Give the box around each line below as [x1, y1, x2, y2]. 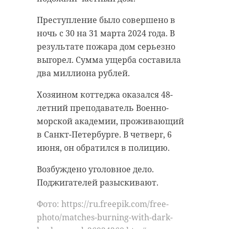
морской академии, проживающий [37, 116, 184, 127]
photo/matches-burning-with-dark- [37, 212, 173, 223]
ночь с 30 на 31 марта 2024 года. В [37, 28, 175, 39]
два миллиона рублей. [37, 67, 130, 79]
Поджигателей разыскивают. [37, 177, 158, 189]
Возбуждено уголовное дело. [37, 164, 154, 175]
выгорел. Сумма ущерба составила [37, 54, 181, 66]
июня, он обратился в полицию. [37, 142, 170, 154]
